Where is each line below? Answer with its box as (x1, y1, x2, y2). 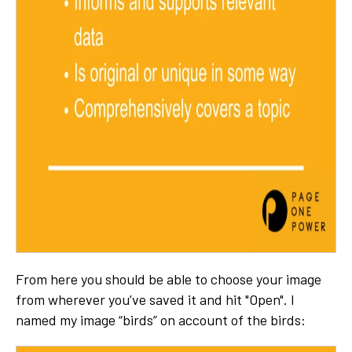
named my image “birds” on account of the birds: (16, 311, 306, 329)
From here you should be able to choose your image (16, 270, 321, 288)
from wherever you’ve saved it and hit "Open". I (16, 291, 295, 309)
